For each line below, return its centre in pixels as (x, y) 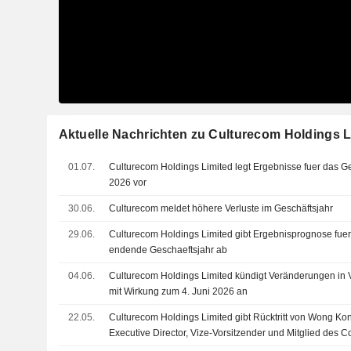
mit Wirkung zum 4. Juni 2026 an (179, 291)
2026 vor (128, 182)
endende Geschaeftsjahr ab (168, 250)
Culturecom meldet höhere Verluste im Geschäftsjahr (221, 208)
